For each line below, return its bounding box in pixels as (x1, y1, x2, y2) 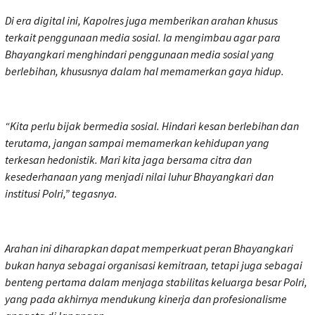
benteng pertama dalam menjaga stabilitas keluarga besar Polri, (5, 275, 307, 290)
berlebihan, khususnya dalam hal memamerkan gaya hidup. (5, 64, 284, 79)
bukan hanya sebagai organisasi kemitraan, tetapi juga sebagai (5, 258, 302, 273)
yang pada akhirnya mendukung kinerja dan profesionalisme (5, 292, 287, 307)
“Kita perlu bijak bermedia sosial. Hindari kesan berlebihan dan (5, 119, 299, 134)
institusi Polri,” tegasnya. (5, 186, 117, 201)
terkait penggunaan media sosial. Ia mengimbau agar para (5, 30, 281, 45)
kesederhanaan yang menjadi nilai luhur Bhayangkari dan (5, 169, 274, 184)
